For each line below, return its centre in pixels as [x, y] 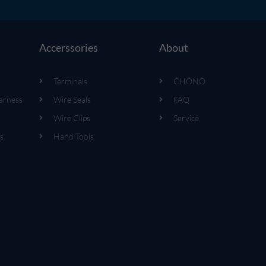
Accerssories [68, 47]
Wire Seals [72, 100]
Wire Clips [72, 118]
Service [186, 118]
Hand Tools [73, 137]
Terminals [70, 81]
